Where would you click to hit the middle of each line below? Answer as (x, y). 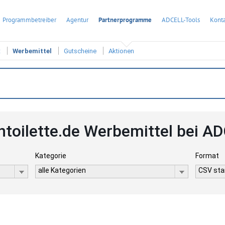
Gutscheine (80, 51)
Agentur (77, 20)
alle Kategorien (62, 170)
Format (207, 156)
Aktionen (121, 51)
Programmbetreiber (29, 20)
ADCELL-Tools (181, 20)
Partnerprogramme (125, 20)
